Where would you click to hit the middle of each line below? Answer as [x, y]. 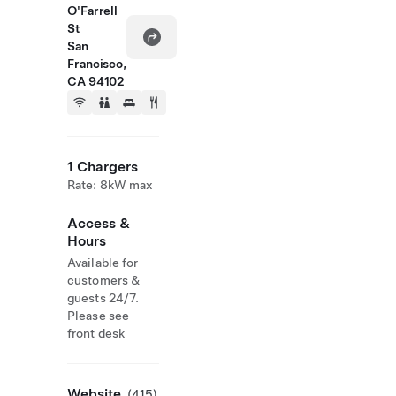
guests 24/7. [103, 298]
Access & [99, 223]
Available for [103, 263]
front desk [96, 333]
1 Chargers [103, 167]
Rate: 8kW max [110, 185]
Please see [98, 316]
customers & [104, 280]
